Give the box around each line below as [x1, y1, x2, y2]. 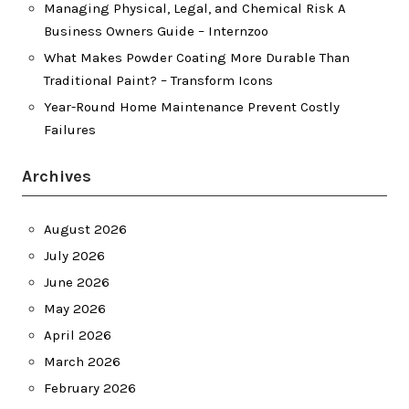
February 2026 [44, 380, 136, 396]
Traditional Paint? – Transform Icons [44, 72, 273, 89]
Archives [22, 166, 91, 186]
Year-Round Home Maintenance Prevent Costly [44, 99, 340, 115]
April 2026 [44, 327, 111, 343]
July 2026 [44, 247, 105, 264]
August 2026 [44, 221, 127, 237]
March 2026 [44, 353, 121, 370]
